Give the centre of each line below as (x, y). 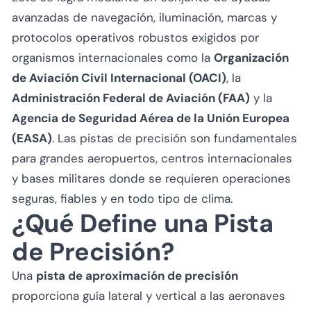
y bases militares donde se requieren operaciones (151, 178)
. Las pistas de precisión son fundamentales (175, 138)
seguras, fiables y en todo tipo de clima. (122, 198)
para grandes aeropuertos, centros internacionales (152, 158)
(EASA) (32, 138)
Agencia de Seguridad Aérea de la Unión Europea (151, 118)
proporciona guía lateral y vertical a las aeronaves (149, 295)
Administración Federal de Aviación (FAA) (131, 98)
